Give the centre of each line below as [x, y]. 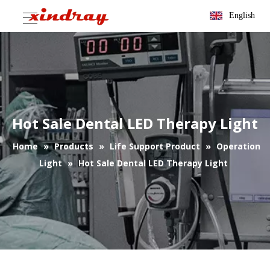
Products [74, 146]
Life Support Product [155, 146]
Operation [238, 146]
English [242, 15]
